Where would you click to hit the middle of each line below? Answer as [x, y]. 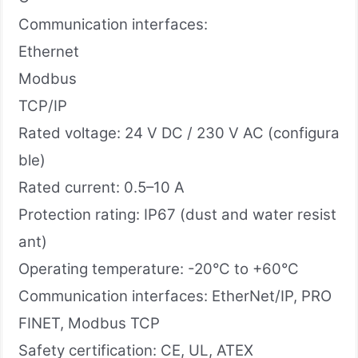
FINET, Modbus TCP [89, 323]
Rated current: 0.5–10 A [101, 187]
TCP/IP [43, 105]
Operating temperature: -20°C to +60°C [159, 268]
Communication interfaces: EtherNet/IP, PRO [175, 296]
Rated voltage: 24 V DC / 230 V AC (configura [179, 133]
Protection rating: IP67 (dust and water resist [177, 214]
